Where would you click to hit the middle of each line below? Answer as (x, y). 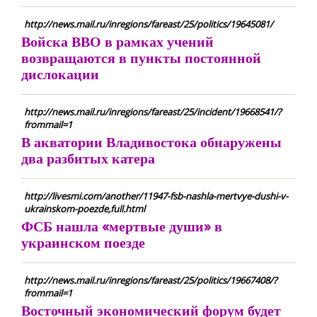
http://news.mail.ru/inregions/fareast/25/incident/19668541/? (153, 112)
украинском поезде (83, 242)
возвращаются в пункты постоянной (141, 58)
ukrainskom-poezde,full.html (85, 209)
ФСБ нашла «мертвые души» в (122, 226)
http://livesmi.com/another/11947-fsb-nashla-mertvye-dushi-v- (156, 196)
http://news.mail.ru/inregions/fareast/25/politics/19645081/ (149, 24)
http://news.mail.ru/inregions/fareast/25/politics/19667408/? (151, 280)
